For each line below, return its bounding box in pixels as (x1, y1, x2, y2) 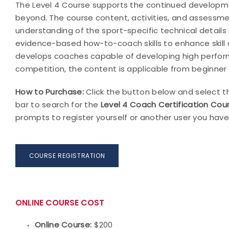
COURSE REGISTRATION (29, 151, 105, 160)
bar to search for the (15, 99, 101, 110)
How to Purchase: (15, 86, 86, 97)
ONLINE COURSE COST (15, 197, 104, 209)
